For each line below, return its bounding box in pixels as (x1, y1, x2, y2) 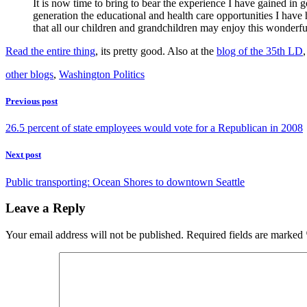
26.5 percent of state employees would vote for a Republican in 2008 (5, 122, 303, 134)
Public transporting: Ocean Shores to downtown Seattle (5, 175, 245, 188)
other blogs (5, 68, 53, 80)
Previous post (5, 95, 58, 106)
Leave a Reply (5, 201, 86, 216)
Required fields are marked (186, 228, 306, 241)
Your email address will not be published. (5, 228, 184, 241)
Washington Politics (59, 68, 145, 80)
